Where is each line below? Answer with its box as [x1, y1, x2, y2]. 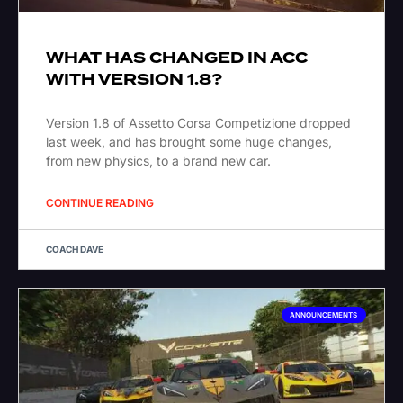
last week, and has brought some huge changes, [46, 134, 332, 150]
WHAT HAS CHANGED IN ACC [46, 47, 308, 70]
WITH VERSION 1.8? [46, 68, 222, 92]
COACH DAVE [46, 244, 103, 255]
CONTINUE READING [46, 196, 154, 210]
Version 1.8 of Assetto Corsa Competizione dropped [46, 115, 351, 131]
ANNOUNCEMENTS [290, 310, 358, 320]
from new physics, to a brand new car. [46, 153, 271, 169]
